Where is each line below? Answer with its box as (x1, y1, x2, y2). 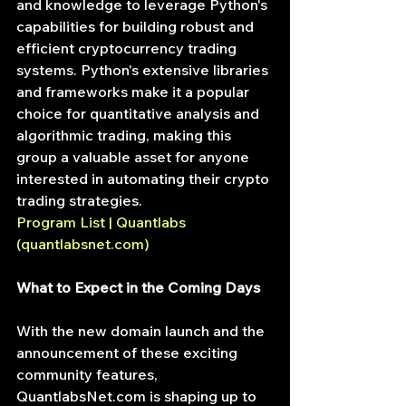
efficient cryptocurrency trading (16, 39, 240, 57)
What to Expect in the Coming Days (16, 278, 260, 296)
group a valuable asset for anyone (16, 148, 253, 166)
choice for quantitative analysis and (16, 104, 263, 122)
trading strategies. (16, 191, 142, 209)
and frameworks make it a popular (16, 82, 253, 101)
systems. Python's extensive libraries (16, 61, 272, 79)
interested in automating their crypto (16, 169, 273, 188)
